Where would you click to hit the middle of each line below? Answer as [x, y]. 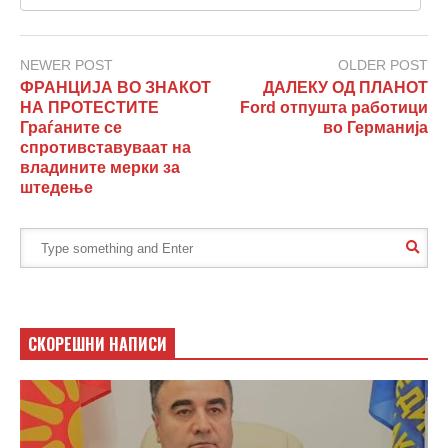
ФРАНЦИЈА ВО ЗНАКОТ [115, 88]
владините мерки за [100, 168]
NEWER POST [66, 65]
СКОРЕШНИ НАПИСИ [97, 344]
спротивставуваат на [105, 148]
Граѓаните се [71, 128]
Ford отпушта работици [334, 108]
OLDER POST [383, 65]
